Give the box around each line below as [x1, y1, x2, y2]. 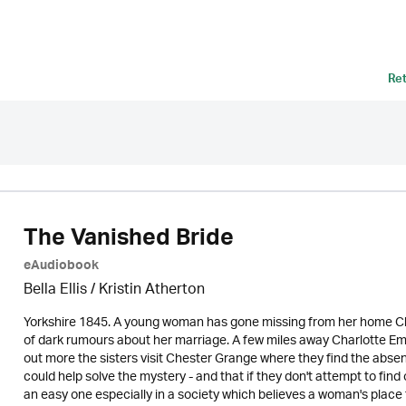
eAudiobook [23, 255, 99, 280]
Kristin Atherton [98, 275, 205, 305]
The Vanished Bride [23, 218, 234, 264]
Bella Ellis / [23, 275, 99, 305]
